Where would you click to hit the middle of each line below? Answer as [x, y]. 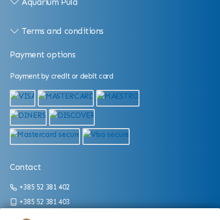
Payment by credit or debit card [62, 76]
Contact [26, 167]
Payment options [43, 55]
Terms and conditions [63, 31]
